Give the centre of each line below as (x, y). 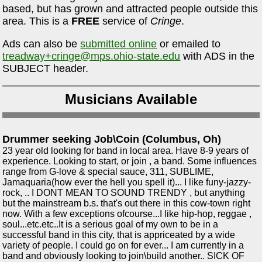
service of (125, 21)
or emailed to (189, 44)
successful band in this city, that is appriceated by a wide (119, 235)
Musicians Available (131, 99)
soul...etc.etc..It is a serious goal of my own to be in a (111, 224)
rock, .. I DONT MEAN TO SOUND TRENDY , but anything (124, 192)
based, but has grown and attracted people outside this (130, 9)
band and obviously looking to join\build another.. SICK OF (124, 256)
